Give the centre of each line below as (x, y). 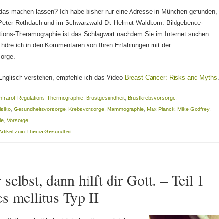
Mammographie (126, 109)
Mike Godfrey (194, 109)
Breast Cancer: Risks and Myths (171, 77)
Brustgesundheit (106, 98)
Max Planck (161, 109)
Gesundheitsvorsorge (40, 109)
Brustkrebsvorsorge (152, 98)
